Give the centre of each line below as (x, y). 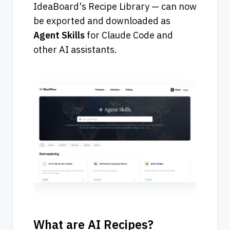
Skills (73, 35)
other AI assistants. (75, 49)
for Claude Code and (129, 35)
